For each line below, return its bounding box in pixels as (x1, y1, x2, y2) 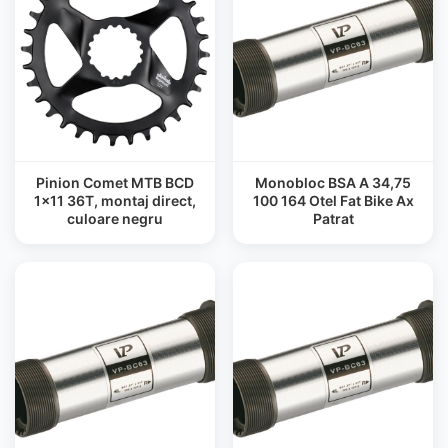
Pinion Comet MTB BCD (36, 174, 194, 191)
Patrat (312, 210, 354, 227)
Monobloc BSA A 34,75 (255, 174, 411, 191)
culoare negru (67, 210, 163, 227)
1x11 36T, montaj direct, (34, 192, 196, 209)
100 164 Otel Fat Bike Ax (252, 192, 414, 209)
